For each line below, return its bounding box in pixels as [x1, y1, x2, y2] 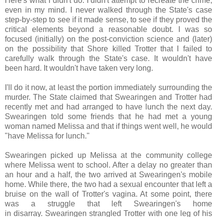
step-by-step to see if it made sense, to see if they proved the [5, 15, 212, 24]
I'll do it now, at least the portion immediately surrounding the [5, 83, 212, 92]
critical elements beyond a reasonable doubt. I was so [5, 25, 212, 34]
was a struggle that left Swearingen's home [5, 200, 212, 208]
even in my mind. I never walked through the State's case [5, 6, 212, 15]
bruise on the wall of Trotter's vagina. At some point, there [5, 190, 212, 199]
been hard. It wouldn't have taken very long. [5, 64, 153, 73]
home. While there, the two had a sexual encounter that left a [5, 180, 212, 189]
